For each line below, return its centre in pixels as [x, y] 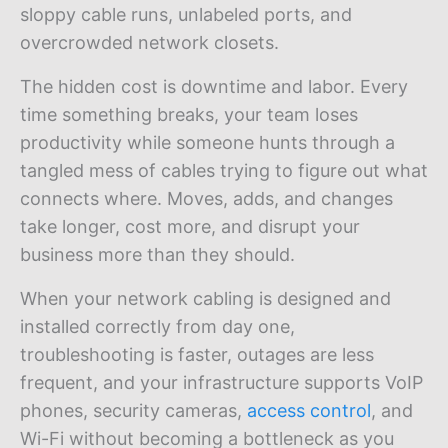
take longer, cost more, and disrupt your [190, 226]
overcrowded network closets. [149, 42]
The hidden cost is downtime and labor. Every [214, 86]
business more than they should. [157, 254]
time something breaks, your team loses [189, 114]
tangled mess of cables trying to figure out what [224, 170]
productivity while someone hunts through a [207, 142]
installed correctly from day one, [157, 326]
